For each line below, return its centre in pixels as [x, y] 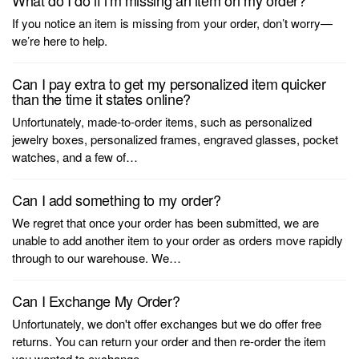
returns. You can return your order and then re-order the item [169, 341]
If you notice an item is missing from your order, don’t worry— [172, 23]
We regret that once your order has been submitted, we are [165, 222]
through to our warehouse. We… [97, 258]
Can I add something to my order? [117, 200]
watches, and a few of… [75, 157]
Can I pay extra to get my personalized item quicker [169, 83]
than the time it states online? [101, 99]
